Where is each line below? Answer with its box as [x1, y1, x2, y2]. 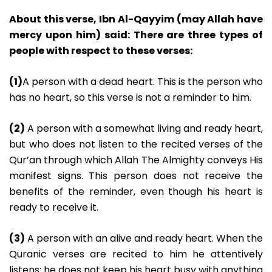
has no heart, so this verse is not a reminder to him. [9, 90, 251, 105]
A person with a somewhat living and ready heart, [25, 121, 263, 136]
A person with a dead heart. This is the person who [22, 75, 263, 89]
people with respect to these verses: [9, 44, 192, 58]
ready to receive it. [9, 200, 98, 215]
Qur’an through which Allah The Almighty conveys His [9, 153, 263, 168]
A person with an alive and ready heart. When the [25, 231, 263, 246]
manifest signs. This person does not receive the [9, 169, 263, 183]
